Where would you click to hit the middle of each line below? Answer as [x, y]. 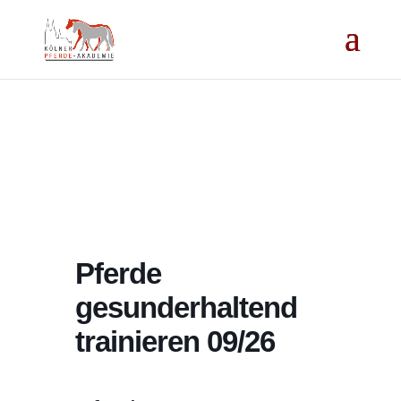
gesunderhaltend [186, 307]
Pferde [118, 273]
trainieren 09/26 [175, 341]
